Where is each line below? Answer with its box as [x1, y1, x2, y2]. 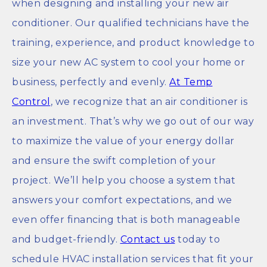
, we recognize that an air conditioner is [50, 95, 247, 107]
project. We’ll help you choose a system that [12, 174, 235, 186]
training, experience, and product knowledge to [12, 36, 254, 48]
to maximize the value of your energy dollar [12, 135, 235, 147]
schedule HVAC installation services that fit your [12, 253, 254, 265]
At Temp [169, 76, 213, 88]
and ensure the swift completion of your [12, 154, 216, 166]
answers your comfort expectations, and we [12, 194, 232, 206]
